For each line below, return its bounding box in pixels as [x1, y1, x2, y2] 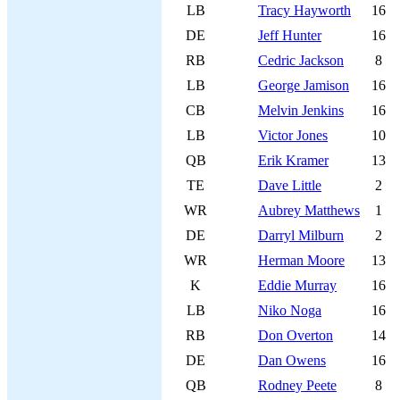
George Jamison [258, 78, 349, 93]
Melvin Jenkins [258, 103, 344, 118]
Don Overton [258, 328, 333, 343]
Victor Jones [258, 128, 328, 143]
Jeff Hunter [258, 28, 321, 43]
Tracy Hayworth [258, 3, 351, 18]
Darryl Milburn [258, 228, 344, 243]
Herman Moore [258, 253, 345, 268]
